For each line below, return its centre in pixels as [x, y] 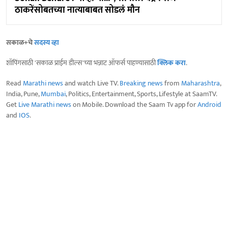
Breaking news [141, 83]
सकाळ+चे [20, 43]
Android [209, 105]
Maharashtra [201, 83]
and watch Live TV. [91, 83]
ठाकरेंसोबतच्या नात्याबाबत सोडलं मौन [77, 10]
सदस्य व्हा [47, 43]
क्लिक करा [172, 63]
